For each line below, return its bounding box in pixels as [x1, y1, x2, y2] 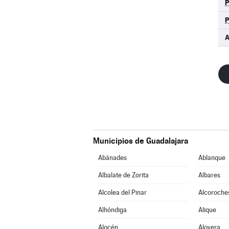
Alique [198, 206, 216, 214]
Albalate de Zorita [98, 171, 149, 179]
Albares [198, 171, 220, 179]
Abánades [98, 154, 127, 162]
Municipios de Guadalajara [93, 136, 188, 146]
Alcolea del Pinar [98, 189, 147, 196]
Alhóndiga [98, 206, 127, 214]
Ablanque [198, 154, 225, 162]
